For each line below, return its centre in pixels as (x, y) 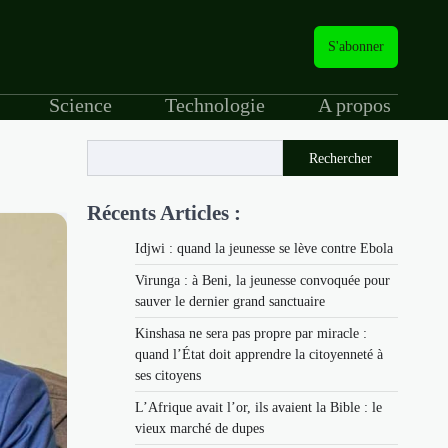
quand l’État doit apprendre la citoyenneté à (259, 354)
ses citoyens (168, 375)
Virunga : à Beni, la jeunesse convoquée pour (262, 280)
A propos (354, 105)
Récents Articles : (164, 212)
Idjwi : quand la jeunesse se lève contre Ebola (264, 248)
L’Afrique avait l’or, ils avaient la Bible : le (258, 407)
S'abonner (356, 46)
